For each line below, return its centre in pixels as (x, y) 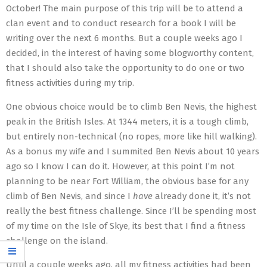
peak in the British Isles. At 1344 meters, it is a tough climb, (127, 122)
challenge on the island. (57, 241)
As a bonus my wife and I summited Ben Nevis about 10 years (133, 151)
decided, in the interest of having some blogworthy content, (130, 53)
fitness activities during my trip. (70, 83)
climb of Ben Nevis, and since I (69, 196)
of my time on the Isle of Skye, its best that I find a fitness (126, 226)
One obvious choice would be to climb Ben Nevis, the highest (131, 107)
